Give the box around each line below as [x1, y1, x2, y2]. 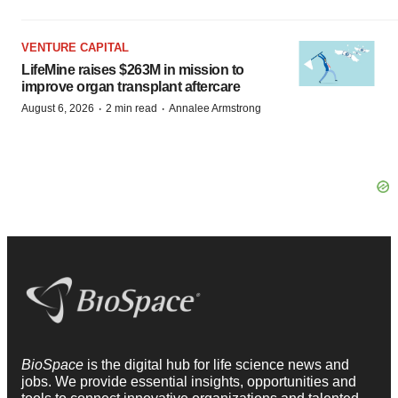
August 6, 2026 [21, 102, 94, 115]
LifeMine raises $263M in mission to [21, 62, 244, 77]
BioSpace [21, 356, 87, 372]
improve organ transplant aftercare [21, 79, 240, 94]
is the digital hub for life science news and [87, 356, 349, 372]
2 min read [106, 102, 157, 115]
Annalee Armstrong [169, 102, 261, 115]
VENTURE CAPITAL [21, 41, 129, 54]
